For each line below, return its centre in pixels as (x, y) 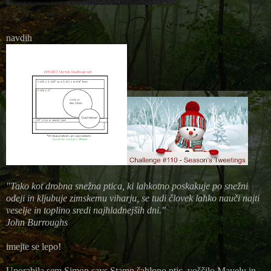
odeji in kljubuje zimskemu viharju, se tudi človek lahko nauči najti (133, 198)
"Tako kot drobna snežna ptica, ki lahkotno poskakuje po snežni (127, 186)
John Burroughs (37, 223)
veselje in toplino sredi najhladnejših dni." (87, 211)
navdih (19, 38)
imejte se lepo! (34, 247)
